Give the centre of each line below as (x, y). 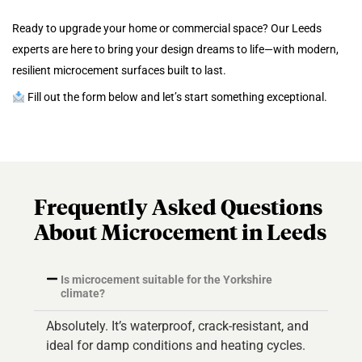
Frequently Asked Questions (179, 209)
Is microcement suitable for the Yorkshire (166, 280)
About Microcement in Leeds (181, 234)
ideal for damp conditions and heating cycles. (176, 345)
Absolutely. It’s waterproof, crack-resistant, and (178, 326)
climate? (82, 293)
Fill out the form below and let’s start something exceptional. (176, 97)
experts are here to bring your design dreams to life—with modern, (175, 50)
